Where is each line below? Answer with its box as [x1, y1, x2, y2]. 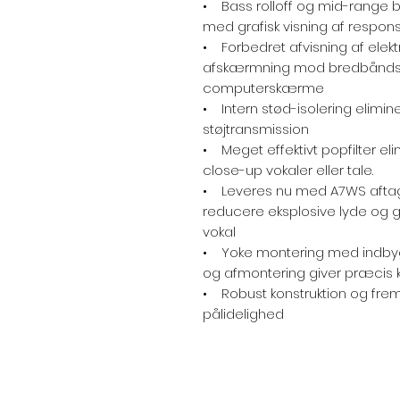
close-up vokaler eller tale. [203, 161, 373, 179]
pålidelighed [203, 304, 284, 323]
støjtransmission [203, 120, 309, 138]
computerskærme [203, 79, 324, 97]
